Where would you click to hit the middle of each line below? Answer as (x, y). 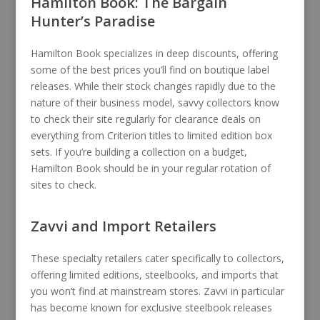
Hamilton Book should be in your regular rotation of (150, 168)
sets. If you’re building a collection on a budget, (139, 151)
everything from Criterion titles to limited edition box (151, 135)
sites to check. (63, 184)
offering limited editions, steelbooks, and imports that (154, 274)
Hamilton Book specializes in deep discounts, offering (154, 53)
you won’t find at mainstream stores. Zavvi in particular (157, 291)
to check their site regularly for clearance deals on (145, 119)
